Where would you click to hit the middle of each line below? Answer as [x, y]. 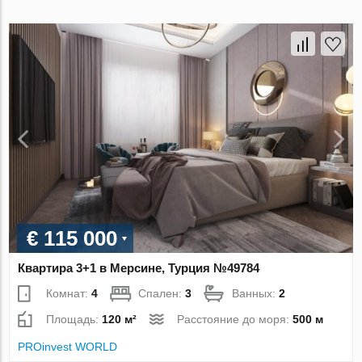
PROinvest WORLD [68, 346]
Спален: [162, 293]
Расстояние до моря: [235, 319]
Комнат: [69, 293]
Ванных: [256, 293]
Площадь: [74, 319]
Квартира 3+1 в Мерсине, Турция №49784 [139, 267]
